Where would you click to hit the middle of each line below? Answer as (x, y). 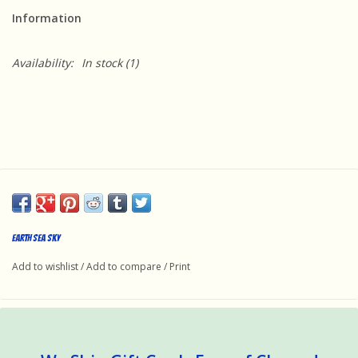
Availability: (43, 62)
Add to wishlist (45, 266)
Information (47, 18)
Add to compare (125, 266)
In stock (102, 62)
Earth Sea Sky (36, 237)
